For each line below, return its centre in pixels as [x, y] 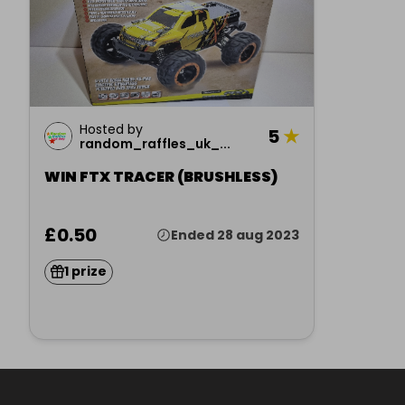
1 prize [85, 272]
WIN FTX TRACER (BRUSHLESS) [161, 177]
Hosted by [111, 129]
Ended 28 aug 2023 [235, 235]
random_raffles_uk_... [155, 144]
